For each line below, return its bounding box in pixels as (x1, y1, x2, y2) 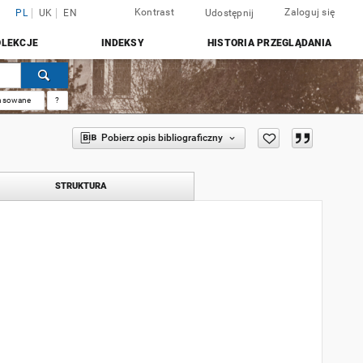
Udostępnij (204, 7, 254, 19)
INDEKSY (101, 37, 144, 49)
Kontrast (134, 6, 174, 18)
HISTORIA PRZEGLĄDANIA (207, 37, 331, 49)
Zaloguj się (284, 6, 335, 18)
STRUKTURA (55, 181, 107, 191)
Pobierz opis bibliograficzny (100, 132, 223, 143)
